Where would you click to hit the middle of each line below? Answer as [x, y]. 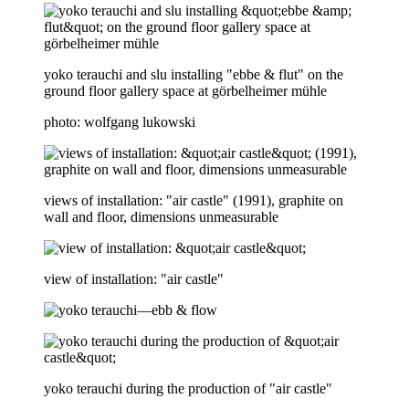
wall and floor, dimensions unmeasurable [161, 216]
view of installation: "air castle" [134, 278]
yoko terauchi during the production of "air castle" [188, 388]
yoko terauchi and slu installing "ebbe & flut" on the [194, 74]
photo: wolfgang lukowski [120, 121]
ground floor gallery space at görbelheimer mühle [185, 90]
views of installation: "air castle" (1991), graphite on [194, 200]
